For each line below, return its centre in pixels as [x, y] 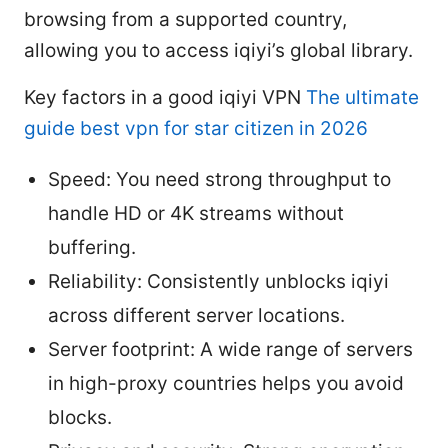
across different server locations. [196, 315]
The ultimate [362, 97]
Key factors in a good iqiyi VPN [165, 97]
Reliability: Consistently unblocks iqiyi [218, 281]
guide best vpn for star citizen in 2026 [196, 128]
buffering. [92, 247]
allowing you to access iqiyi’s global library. [218, 50]
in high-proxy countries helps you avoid [226, 383]
